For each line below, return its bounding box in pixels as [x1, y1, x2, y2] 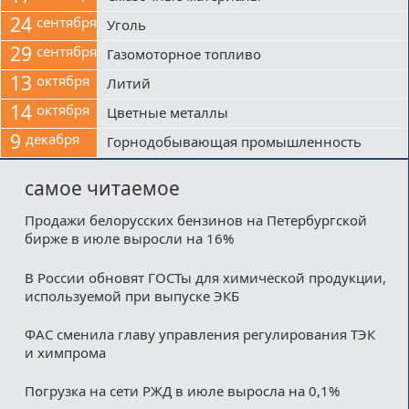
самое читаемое [24, 175, 180, 202]
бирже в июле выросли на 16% [24, 229, 234, 248]
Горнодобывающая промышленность [107, 132, 362, 152]
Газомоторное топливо [107, 45, 261, 64]
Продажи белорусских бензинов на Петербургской [24, 211, 367, 230]
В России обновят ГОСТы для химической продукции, [24, 267, 386, 287]
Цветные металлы [107, 103, 228, 122]
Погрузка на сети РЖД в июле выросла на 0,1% [24, 382, 340, 401]
